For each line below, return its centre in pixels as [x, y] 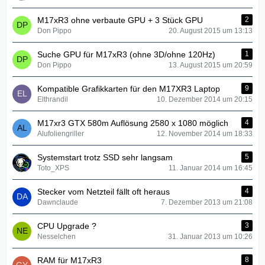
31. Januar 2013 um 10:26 [210, 237]
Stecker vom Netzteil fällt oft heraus [104, 192]
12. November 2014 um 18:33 [205, 134]
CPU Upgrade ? [67, 226]
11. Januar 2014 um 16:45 [211, 168]
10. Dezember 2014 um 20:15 [205, 99]
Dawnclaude [58, 202]
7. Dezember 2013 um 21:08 [207, 202]
